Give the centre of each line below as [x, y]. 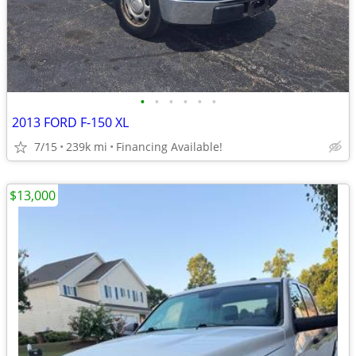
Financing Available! [169, 147]
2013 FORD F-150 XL [70, 122]
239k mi [87, 147]
